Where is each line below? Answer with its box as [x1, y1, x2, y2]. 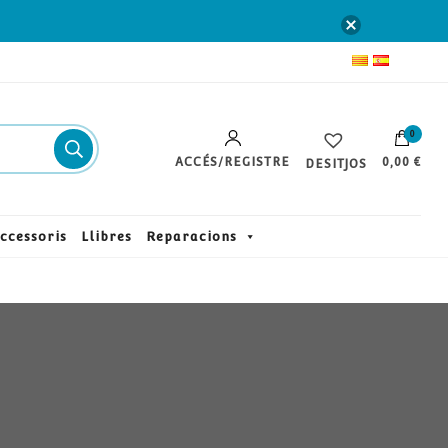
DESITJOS [305, 157, 368, 171]
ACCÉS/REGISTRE [175, 155, 291, 169]
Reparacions [145, 229, 237, 244]
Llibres [80, 229, 132, 244]
